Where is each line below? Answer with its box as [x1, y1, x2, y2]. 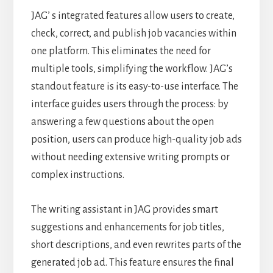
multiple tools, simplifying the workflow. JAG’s [30, 63, 233, 75]
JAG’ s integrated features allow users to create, [30, 10, 235, 22]
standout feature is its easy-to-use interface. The [30, 81, 238, 93]
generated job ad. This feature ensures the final [30, 257, 234, 269]
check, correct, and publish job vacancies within [30, 28, 236, 40]
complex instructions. [30, 169, 124, 181]
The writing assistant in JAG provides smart [30, 204, 218, 216]
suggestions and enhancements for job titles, [30, 222, 224, 233]
